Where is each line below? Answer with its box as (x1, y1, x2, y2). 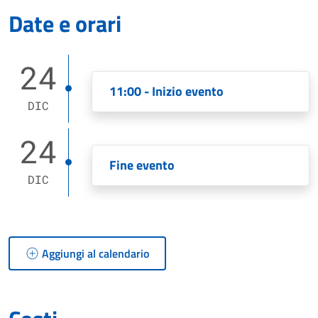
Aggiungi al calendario (42, 245, 150, 262)
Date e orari (9, 6, 121, 40)
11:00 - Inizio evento (109, 82, 224, 101)
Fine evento (109, 155, 175, 175)
